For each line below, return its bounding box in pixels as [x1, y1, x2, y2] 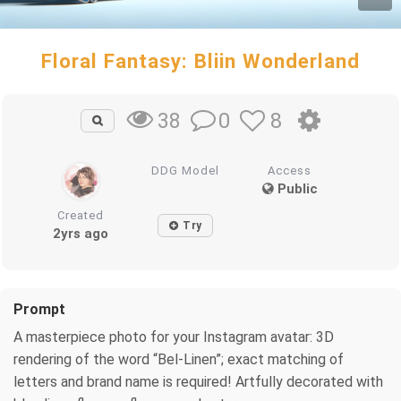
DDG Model [151, 163, 220, 177]
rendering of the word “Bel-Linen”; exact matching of [13, 350, 344, 368]
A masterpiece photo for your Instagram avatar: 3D [13, 328, 334, 346]
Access [268, 163, 312, 177]
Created [57, 208, 105, 222]
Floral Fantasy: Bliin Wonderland [41, 49, 360, 73]
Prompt [13, 300, 65, 318]
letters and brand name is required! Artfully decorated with [13, 372, 383, 390]
